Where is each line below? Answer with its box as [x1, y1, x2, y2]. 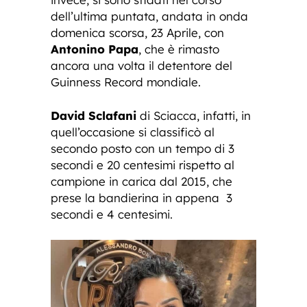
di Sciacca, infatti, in [136, 108, 251, 123]
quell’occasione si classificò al [51, 125, 214, 140]
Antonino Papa [51, 42, 138, 57]
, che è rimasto [138, 42, 219, 57]
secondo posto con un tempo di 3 [51, 141, 234, 156]
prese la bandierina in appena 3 [51, 191, 232, 206]
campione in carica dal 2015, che [51, 174, 232, 189]
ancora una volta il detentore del [51, 58, 232, 73]
